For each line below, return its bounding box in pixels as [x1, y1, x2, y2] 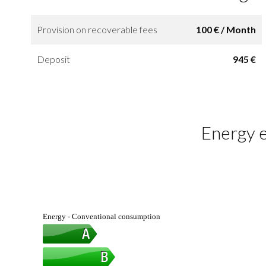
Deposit [37, 53, 70, 65]
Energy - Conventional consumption [42, 211, 160, 221]
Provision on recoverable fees [37, 23, 157, 35]
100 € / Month [195, 23, 256, 35]
